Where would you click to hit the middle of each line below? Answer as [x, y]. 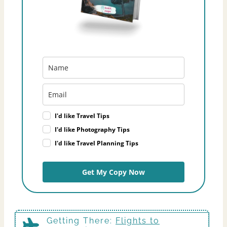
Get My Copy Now [113, 172]
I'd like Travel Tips [82, 116]
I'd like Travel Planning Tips [97, 143]
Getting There [78, 220]
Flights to [138, 220]
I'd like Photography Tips [92, 129]
